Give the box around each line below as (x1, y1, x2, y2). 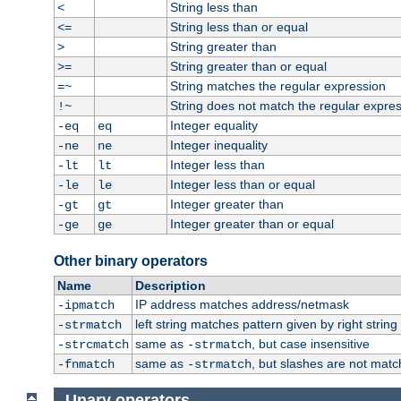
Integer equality (169, 118, 258, 133)
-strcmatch (56, 337, 129, 353)
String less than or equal (169, 20, 308, 35)
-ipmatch (56, 298, 115, 313)
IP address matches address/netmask (134, 297, 349, 312)
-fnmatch (56, 357, 115, 372)
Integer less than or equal (169, 177, 315, 192)
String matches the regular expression (169, 79, 386, 94)
